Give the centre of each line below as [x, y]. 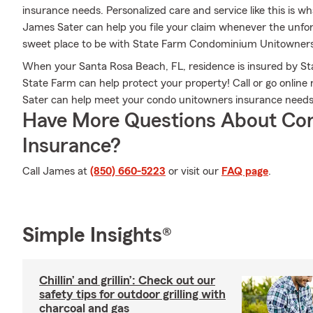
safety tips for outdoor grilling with [132, 294]
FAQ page [245, 171]
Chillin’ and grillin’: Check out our [127, 280]
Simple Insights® [97, 235]
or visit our [194, 171]
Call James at [56, 171]
